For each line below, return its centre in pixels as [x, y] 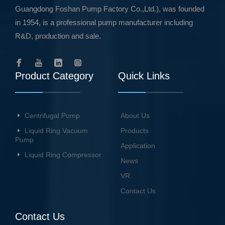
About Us [135, 116]
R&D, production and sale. [58, 36]
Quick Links [144, 76]
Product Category [54, 76]
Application [138, 146]
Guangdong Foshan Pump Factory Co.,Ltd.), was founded [110, 9]
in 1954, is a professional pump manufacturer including [104, 23]
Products [134, 131]
